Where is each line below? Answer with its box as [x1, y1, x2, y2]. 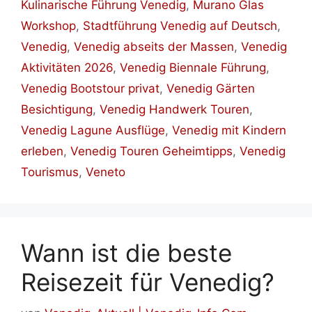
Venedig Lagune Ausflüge [21, 123, 165, 138]
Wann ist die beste [21, 238, 232, 268]
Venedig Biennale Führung [120, 61, 266, 75]
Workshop [21, 19, 76, 33]
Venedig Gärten [166, 81, 255, 96]
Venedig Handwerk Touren [100, 102, 249, 117]
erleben [21, 144, 63, 159]
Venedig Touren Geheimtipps [70, 144, 233, 159]
